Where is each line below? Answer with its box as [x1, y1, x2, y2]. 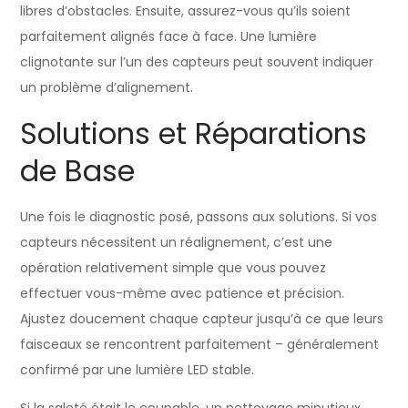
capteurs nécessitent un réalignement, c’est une [20, 232, 333, 251]
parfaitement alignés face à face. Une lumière [20, 26, 318, 46]
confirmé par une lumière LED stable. [20, 360, 255, 379]
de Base [20, 149, 136, 191]
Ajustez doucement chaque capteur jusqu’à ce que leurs [20, 309, 384, 328]
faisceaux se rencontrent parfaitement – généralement [20, 334, 380, 353]
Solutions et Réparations [20, 112, 368, 154]
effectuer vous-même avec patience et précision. [20, 283, 345, 302]
